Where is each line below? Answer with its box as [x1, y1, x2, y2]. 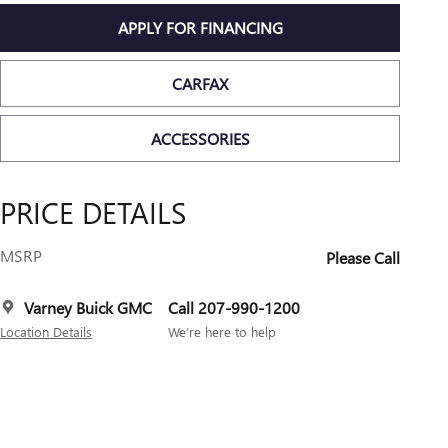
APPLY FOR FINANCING [117, 17, 283, 39]
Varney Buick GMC [24, 297, 152, 319]
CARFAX [172, 72, 228, 94]
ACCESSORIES [150, 128, 250, 150]
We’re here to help [168, 323, 276, 341]
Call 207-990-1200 [168, 297, 300, 319]
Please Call [326, 247, 400, 269]
